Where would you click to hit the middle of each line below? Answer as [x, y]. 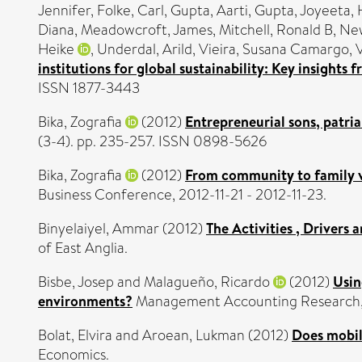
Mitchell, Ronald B [276, 29]
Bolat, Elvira [75, 335]
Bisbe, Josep [76, 282]
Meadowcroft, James [147, 29]
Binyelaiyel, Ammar [99, 228]
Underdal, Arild [145, 49]
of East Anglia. [83, 248]
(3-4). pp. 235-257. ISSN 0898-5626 [152, 141]
